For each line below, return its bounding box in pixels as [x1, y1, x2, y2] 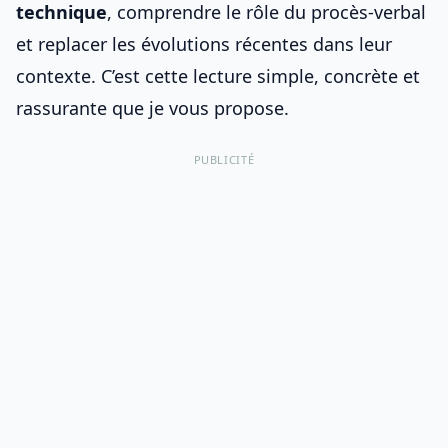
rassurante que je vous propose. [16, 96, 289, 120]
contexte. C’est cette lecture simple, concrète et [16, 64, 420, 88]
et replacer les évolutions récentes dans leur [16, 32, 392, 56]
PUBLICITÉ [193, 152, 255, 167]
